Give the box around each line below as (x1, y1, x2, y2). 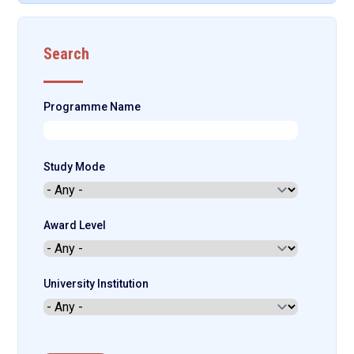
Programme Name (43, 100, 141, 113)
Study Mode (43, 160, 106, 173)
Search (43, 44, 90, 63)
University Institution (43, 277, 149, 290)
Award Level (43, 219, 107, 232)
